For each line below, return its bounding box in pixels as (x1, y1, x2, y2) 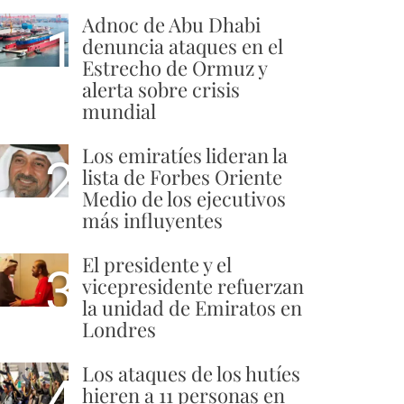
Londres (82, 316, 156, 344)
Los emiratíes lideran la (82, 142, 288, 170)
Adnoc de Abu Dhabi (82, 11, 261, 39)
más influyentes (82, 207, 223, 234)
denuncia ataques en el (82, 32, 283, 60)
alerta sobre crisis (82, 76, 240, 104)
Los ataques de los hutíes (82, 360, 300, 388)
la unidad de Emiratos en (82, 294, 302, 322)
